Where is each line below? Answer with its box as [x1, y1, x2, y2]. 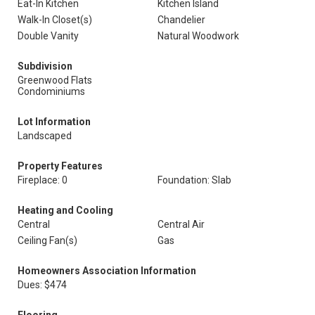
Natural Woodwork [157, 30, 239, 41]
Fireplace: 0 [18, 174, 67, 186]
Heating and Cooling [18, 205, 113, 216]
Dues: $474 [18, 279, 67, 290]
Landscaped [18, 130, 72, 141]
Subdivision [18, 60, 72, 72]
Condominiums [18, 86, 85, 97]
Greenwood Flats [18, 75, 92, 86]
